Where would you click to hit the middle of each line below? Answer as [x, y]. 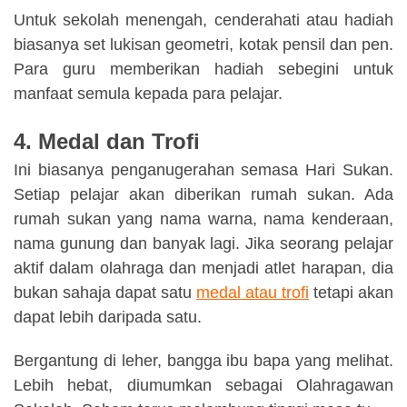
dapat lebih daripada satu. [108, 317]
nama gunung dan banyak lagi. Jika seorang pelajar [203, 243]
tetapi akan [351, 292]
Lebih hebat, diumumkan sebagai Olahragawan [203, 385]
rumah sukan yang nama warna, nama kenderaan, [203, 218]
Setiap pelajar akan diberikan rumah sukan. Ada [203, 194]
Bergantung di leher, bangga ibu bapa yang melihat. [203, 360]
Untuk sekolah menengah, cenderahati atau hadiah [203, 20]
